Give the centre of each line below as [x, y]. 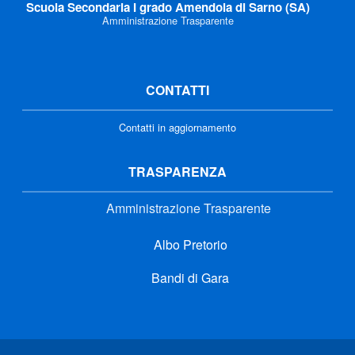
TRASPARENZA [177, 171]
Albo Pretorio [189, 244]
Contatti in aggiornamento [177, 127]
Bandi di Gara [189, 277]
